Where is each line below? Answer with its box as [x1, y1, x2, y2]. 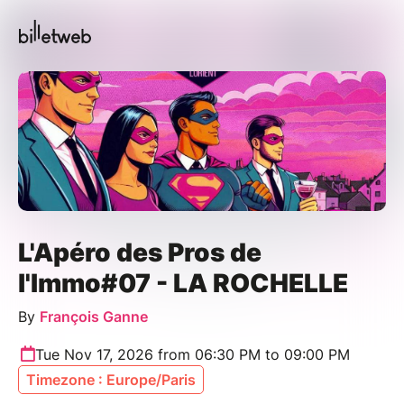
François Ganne [40, 307, 148, 326]
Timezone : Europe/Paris [26, 370, 196, 389]
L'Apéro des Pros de [18, 236, 262, 268]
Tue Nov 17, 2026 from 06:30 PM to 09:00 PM [35, 344, 350, 363]
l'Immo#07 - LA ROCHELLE [18, 267, 348, 298]
